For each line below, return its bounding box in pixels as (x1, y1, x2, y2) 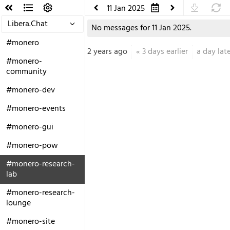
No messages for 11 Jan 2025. (91, 22, 191, 35)
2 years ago (87, 45, 127, 59)
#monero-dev (6, 84, 55, 97)
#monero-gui (6, 121, 53, 134)
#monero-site (6, 215, 55, 228)
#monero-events (6, 102, 66, 116)
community (6, 65, 47, 79)
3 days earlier (142, 45, 188, 59)
